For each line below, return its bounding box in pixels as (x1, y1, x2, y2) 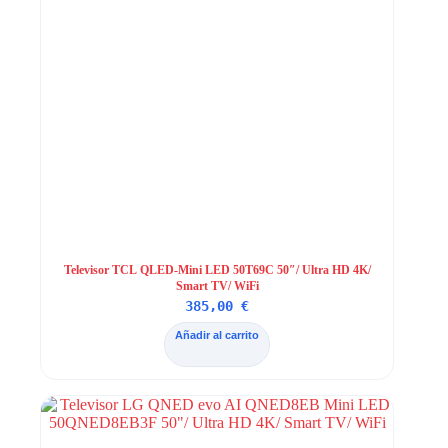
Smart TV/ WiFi (175, 279, 259, 294)
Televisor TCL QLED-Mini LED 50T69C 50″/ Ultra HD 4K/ (63, 263, 371, 278)
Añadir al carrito (175, 329, 260, 342)
